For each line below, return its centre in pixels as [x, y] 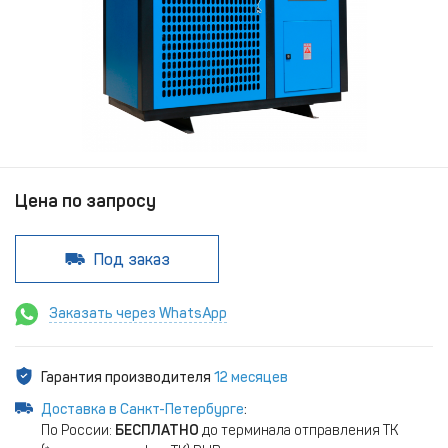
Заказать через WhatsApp [138, 313]
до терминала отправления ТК [298, 430]
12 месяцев [251, 377]
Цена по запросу [85, 201]
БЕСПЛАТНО [157, 430]
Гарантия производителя [127, 377]
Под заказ [132, 259]
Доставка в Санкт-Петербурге [142, 409]
